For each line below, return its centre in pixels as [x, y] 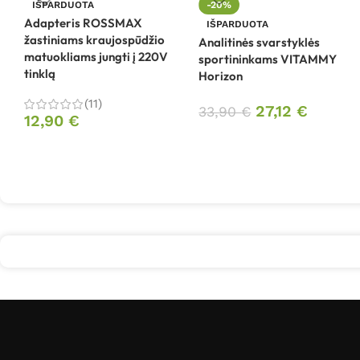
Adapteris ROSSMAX [83, 23]
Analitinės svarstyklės [260, 43]
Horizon [221, 76]
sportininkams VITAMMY [268, 59]
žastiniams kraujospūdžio [94, 40]
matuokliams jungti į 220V [96, 57]
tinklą [40, 74]
